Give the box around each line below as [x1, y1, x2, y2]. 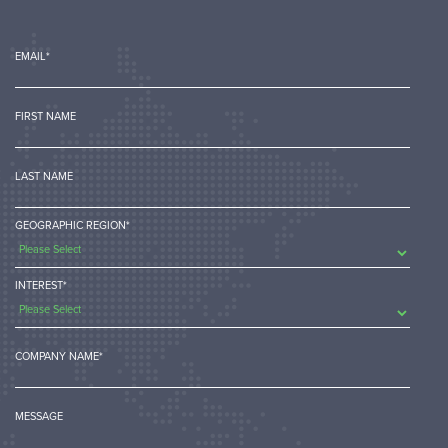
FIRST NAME [15, 109, 76, 123]
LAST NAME [15, 169, 73, 183]
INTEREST [15, 278, 63, 292]
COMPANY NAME [15, 349, 99, 363]
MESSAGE [15, 409, 63, 423]
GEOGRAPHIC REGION [15, 218, 126, 232]
